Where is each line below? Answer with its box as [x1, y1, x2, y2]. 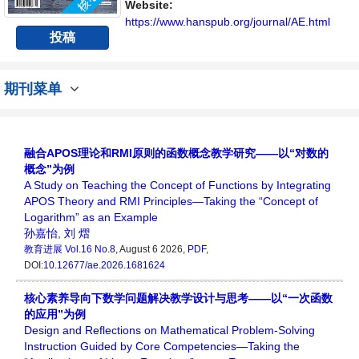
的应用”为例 [24, 308, 86, 321]
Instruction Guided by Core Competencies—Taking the [24, 340, 300, 353]
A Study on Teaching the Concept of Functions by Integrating [24, 179, 331, 192]
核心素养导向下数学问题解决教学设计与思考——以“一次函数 [24, 292, 333, 305]
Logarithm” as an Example [24, 211, 158, 224]
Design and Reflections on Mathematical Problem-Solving [24, 324, 315, 337]
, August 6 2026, [115, 244, 188, 256]
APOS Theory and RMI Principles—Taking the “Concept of [24, 195, 318, 208]
